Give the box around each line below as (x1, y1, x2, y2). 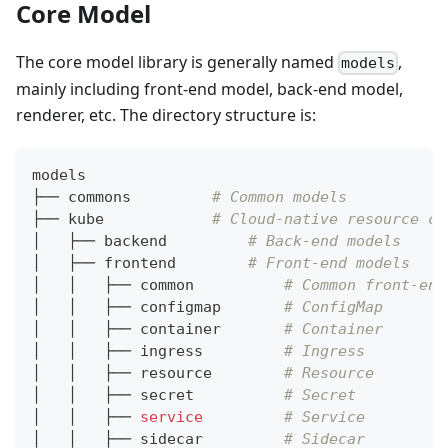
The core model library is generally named (16, 50, 338, 73)
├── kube (32, 210, 212, 229)
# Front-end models (248, 254, 410, 273)
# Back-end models (248, 232, 401, 251)
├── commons (32, 188, 212, 207)
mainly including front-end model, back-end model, (16, 78, 403, 101)
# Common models (212, 188, 347, 207)
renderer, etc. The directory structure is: (16, 104, 316, 127)
